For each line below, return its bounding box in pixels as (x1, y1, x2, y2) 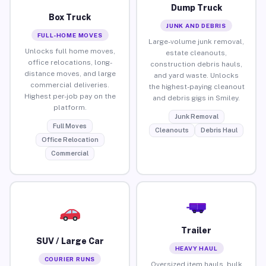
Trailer (181, 225, 211, 235)
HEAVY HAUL (175, 244, 218, 252)
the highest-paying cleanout (148, 82, 245, 91)
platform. (53, 103, 87, 112)
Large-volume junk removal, (148, 37, 244, 46)
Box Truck (49, 12, 91, 22)
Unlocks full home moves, (24, 46, 115, 55)
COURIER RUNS (44, 255, 96, 262)
